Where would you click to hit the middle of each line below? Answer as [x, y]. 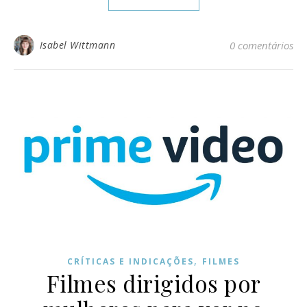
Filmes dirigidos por [153, 283]
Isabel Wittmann [77, 45]
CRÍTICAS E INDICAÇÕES [131, 261]
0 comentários [261, 45]
